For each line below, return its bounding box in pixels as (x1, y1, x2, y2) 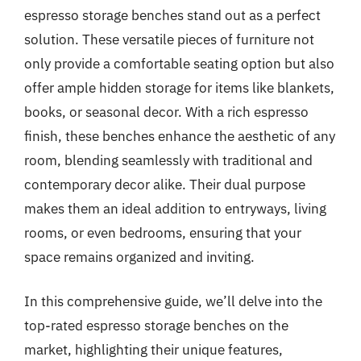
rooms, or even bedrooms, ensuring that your (24, 223, 301, 242)
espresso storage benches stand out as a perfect (24, 6, 321, 24)
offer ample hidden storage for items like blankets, (24, 78, 334, 97)
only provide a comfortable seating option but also (24, 54, 334, 73)
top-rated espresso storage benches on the (24, 317, 288, 334)
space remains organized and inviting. (24, 247, 255, 266)
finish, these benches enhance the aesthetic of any (24, 127, 335, 145)
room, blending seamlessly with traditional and (24, 151, 313, 169)
